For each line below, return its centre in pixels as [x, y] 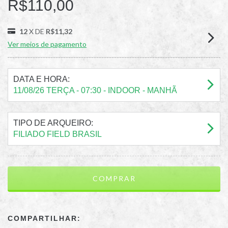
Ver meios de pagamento [47, 44]
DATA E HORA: [41, 79]
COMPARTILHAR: [44, 218]
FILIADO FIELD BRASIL [58, 134]
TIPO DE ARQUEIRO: [53, 123]
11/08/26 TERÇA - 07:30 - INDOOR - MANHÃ [95, 90]
